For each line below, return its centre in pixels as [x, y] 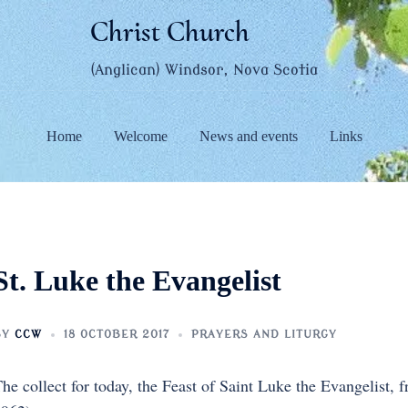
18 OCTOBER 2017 [116, 334]
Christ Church [170, 31]
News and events [248, 136]
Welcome [140, 136]
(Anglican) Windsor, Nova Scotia [204, 70]
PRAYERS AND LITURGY [264, 334]
